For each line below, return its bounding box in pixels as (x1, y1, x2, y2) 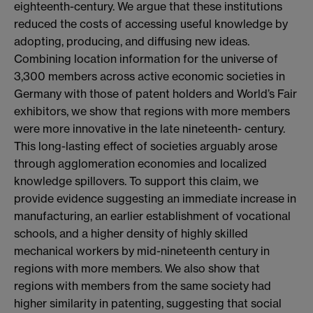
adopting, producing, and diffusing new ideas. (14, 34, 249, 49)
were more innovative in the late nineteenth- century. (14, 122, 285, 136)
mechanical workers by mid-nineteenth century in (14, 244, 270, 259)
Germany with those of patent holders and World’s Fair (14, 87, 297, 101)
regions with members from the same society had (14, 279, 271, 293)
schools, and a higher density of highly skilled (14, 226, 248, 241)
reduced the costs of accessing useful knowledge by (14, 17, 288, 31)
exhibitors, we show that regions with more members (14, 104, 290, 119)
